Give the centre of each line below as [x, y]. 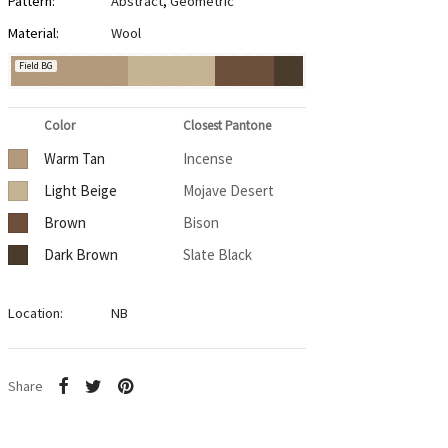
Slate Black [217, 255]
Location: [35, 313]
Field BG [35, 66]
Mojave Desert [228, 191]
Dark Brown [80, 255]
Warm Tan [74, 159]
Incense [207, 159]
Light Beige [80, 191]
